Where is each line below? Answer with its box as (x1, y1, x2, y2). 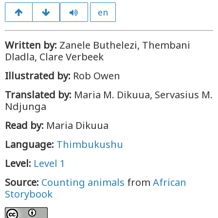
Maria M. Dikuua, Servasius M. (72, 88, 213, 101)
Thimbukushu (56, 138, 123, 151)
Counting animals (41, 176, 125, 189)
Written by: (5, 38, 57, 52)
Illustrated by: (5, 69, 71, 82)
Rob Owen (71, 69, 120, 82)
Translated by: (5, 88, 72, 101)
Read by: (5, 119, 44, 132)
